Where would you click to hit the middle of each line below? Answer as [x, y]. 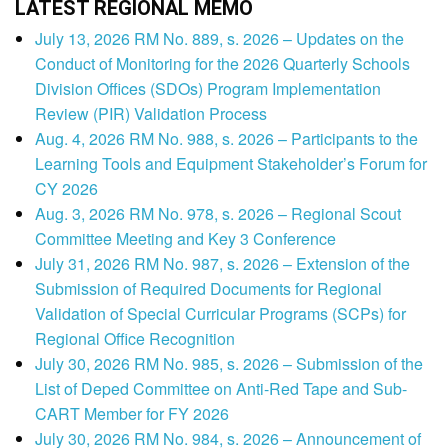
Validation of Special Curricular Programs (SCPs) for [220, 314]
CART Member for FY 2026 [132, 414]
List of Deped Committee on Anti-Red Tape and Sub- [221, 389]
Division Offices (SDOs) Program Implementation [208, 89]
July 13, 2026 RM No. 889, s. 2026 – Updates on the [219, 39]
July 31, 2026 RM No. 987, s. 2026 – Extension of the [222, 264]
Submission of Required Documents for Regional [208, 289]
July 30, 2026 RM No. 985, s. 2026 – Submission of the [229, 364]
